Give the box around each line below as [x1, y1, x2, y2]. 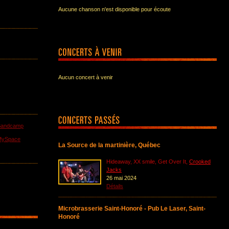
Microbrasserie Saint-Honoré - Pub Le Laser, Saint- [58, 205, 205, 212]
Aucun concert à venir [58, 74, 113, 80]
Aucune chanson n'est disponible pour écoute [58, 6, 171, 12]
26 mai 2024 [106, 175, 136, 181]
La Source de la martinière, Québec [58, 142, 161, 149]
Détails [106, 183, 123, 189]
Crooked [189, 158, 211, 165]
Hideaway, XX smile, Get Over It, [106, 158, 189, 165]
